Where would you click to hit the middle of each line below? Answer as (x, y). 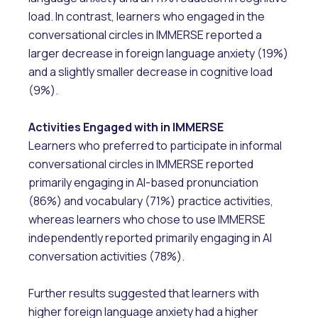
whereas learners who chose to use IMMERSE (147, 219)
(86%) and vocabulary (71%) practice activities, (151, 201)
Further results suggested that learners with (144, 293)
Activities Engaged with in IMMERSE (126, 127)
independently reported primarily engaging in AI (150, 237)
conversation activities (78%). (106, 256)
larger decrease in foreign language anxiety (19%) (158, 53)
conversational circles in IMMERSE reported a (145, 34)
